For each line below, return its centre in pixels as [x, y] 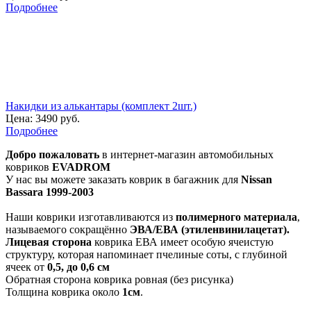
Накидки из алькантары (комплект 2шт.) [101, 106]
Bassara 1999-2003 [50, 192]
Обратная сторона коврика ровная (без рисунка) [119, 279]
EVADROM [81, 167]
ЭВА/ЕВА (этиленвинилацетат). [210, 229]
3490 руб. [56, 118]
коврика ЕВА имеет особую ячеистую [183, 242]
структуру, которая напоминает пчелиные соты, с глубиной [146, 254]
